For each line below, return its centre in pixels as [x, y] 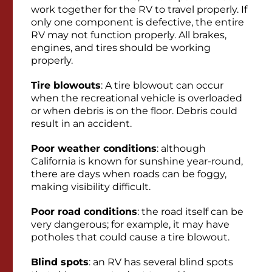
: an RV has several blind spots [161, 262]
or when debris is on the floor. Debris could [134, 110]
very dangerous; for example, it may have [130, 224]
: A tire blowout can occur [162, 85]
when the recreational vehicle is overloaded [137, 98]
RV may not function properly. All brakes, [129, 35]
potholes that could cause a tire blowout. [130, 237]
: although [181, 148]
